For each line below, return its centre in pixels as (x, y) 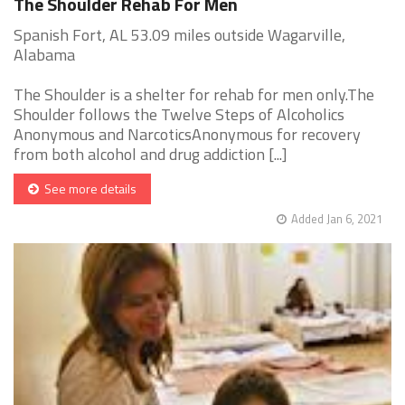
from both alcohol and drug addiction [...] (151, 155)
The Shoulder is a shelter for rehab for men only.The (194, 95)
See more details (88, 189)
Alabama (44, 55)
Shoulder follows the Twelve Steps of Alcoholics (179, 115)
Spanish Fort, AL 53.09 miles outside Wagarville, (179, 35)
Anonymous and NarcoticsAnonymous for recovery (187, 135)
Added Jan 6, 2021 (337, 219)
